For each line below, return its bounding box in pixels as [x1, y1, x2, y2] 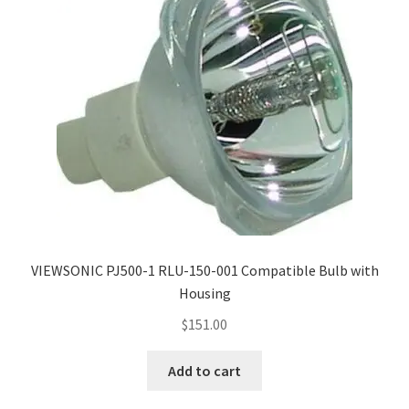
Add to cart [168, 361, 241, 380]
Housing [178, 284, 231, 303]
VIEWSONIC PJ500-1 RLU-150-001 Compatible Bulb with [30, 261, 379, 280]
